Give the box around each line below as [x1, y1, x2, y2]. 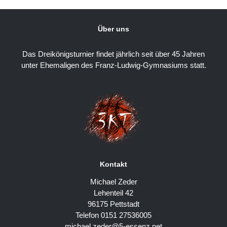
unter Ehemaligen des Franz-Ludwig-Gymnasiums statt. [21, 61, 206, 70]
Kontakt [100, 160, 127, 168]
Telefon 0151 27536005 [75, 210, 152, 219]
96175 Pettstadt [88, 199, 139, 208]
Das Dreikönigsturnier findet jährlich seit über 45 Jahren [22, 50, 205, 59]
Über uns [98, 25, 129, 33]
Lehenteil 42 [94, 188, 133, 197]
